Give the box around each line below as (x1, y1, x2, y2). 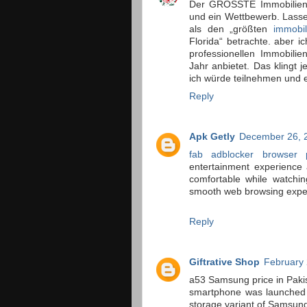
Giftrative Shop (189, 256, 260, 267)
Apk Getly (189, 131, 235, 142)
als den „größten (189, 24, 273, 34)
